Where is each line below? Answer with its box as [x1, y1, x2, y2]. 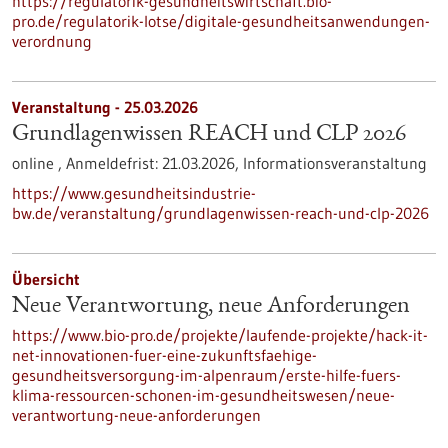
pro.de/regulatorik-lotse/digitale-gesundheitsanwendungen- [12, 11, 430, 31]
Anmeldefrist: [66, 153, 162, 173]
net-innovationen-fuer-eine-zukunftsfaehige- [12, 345, 317, 365]
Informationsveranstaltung [243, 153, 427, 173]
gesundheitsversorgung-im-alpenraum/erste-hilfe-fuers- [12, 365, 401, 385]
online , [12, 153, 66, 173]
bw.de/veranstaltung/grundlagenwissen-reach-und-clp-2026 [12, 203, 429, 223]
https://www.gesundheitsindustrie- [12, 183, 256, 203]
